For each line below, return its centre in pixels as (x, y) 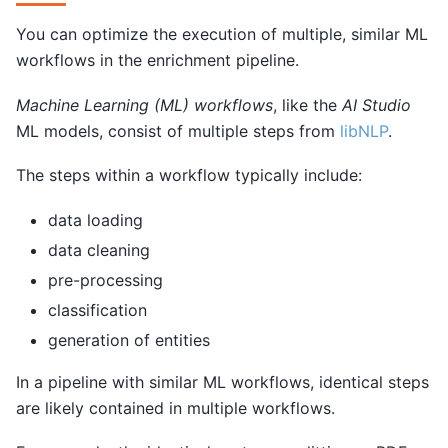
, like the (307, 104)
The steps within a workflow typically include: (189, 175)
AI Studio (376, 104)
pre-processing (105, 279)
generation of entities (129, 339)
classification (97, 309)
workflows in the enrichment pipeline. (157, 60)
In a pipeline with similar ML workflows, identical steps (222, 381)
